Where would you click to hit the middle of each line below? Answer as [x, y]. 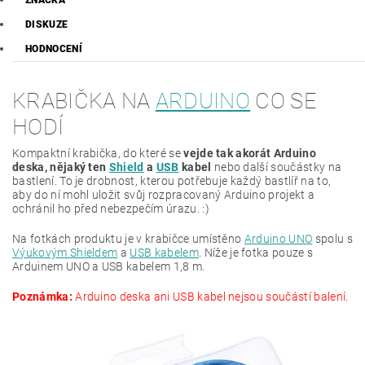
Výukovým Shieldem [65, 253]
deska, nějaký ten [61, 167]
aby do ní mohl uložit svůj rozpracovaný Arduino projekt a [164, 195]
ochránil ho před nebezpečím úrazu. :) [111, 209]
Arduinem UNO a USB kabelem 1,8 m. [109, 267]
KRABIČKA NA [84, 101]
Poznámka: [42, 297]
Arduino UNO [278, 239]
